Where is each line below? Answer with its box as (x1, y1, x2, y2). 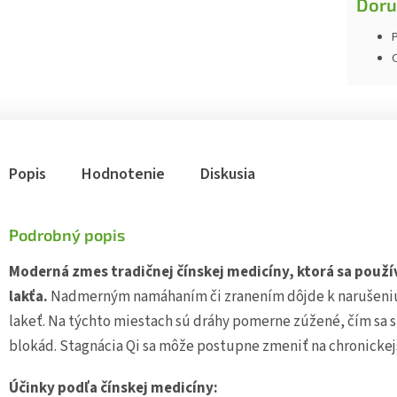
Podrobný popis (9, 224, 125, 245)
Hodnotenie (82, 162, 165, 185)
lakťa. (9, 285, 48, 307)
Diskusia (200, 162, 255, 185)
